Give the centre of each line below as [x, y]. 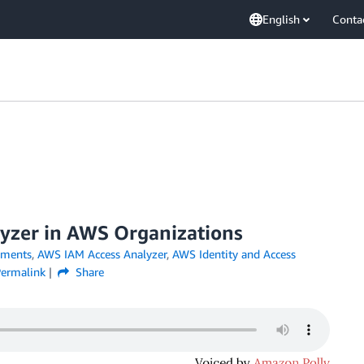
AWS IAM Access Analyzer [102, 254]
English [281, 19]
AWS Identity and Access [234, 254]
